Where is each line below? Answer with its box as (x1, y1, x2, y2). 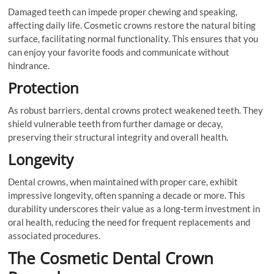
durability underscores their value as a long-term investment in (8, 203, 261, 215)
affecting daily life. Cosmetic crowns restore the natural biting (8, 20, 256, 31)
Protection (8, 78, 80, 98)
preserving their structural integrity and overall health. (8, 131, 229, 143)
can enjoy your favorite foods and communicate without (8, 46, 230, 58)
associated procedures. (8, 230, 101, 242)
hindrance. (8, 60, 50, 72)
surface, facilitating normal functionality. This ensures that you (8, 33, 259, 45)
